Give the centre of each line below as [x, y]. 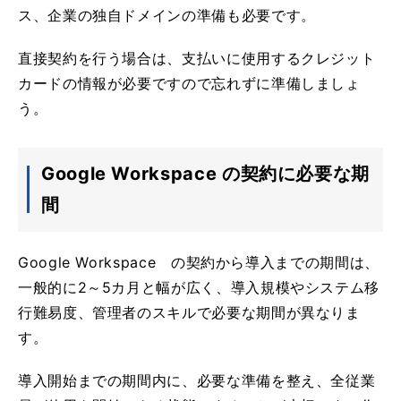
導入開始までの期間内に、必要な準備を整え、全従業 [197, 380]
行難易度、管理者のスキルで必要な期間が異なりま [189, 312]
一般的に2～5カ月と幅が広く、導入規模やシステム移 [199, 287]
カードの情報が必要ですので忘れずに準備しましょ [189, 83]
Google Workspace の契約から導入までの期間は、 [199, 262]
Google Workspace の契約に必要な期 [205, 173]
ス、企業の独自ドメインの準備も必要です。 [167, 15]
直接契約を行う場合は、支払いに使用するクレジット [197, 58]
